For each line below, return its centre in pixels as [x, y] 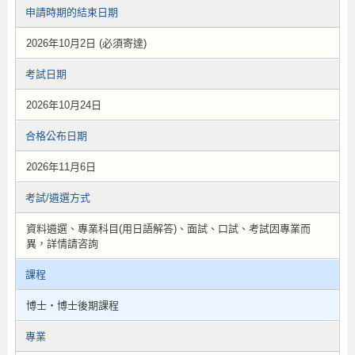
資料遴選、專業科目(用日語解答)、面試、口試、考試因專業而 [168, 229]
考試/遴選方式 [57, 198]
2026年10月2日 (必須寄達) [86, 43]
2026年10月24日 [63, 105]
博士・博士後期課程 [72, 305]
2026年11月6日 [61, 167]
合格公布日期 [56, 136]
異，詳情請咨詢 [62, 244]
